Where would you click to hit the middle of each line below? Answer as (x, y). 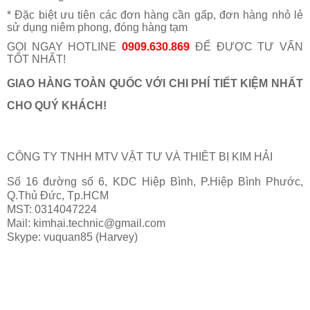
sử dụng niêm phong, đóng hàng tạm (97, 28)
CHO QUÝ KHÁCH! (57, 106)
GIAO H (27, 84)
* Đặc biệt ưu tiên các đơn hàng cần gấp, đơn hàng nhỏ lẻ (155, 15)
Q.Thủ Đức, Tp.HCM (58, 196)
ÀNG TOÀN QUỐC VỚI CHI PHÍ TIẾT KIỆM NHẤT (175, 84)
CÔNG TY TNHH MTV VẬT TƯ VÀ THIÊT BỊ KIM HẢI (140, 157)
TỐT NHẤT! (36, 60)
